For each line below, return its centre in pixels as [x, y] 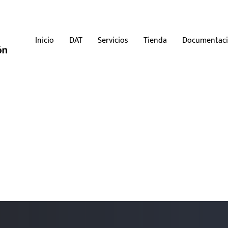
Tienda [155, 40]
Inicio [45, 40]
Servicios [113, 40]
